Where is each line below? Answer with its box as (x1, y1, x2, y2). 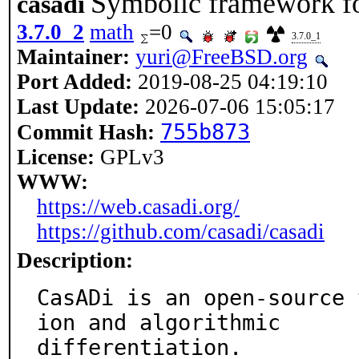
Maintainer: (17, 45, 130, 69)
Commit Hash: (17, 120, 155, 144)
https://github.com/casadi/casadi (37, 220, 325, 244)
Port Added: (17, 70, 132, 94)
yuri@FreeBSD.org (135, 45, 308, 69)
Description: (17, 248, 133, 272)
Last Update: (17, 95, 139, 119)
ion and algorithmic (37, 310, 280, 335)
